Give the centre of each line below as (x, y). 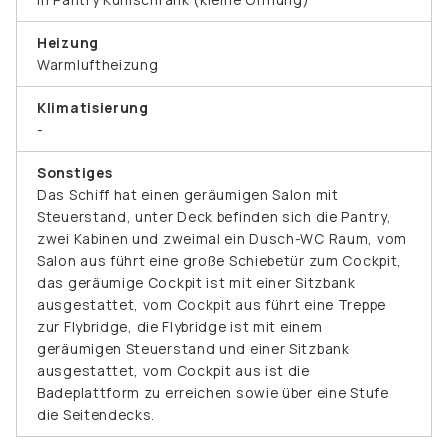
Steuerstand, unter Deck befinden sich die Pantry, (214, 216)
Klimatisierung (93, 107)
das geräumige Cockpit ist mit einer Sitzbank (196, 282)
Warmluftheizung (98, 64)
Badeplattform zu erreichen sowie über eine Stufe (213, 392)
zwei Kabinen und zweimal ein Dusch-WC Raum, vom (222, 238)
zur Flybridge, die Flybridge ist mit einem (180, 326)
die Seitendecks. (96, 414)
